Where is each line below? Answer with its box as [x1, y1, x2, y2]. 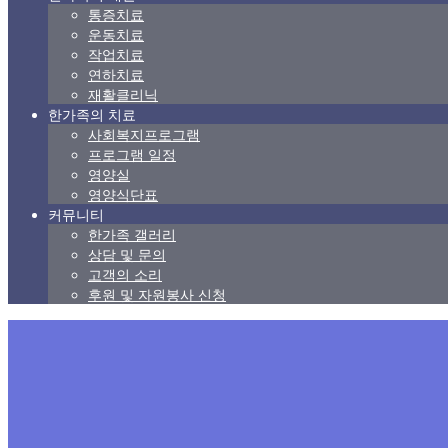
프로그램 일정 [88, 145, 176, 164]
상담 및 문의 [88, 245, 166, 264]
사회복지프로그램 [88, 125, 200, 144]
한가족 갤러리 [88, 225, 176, 244]
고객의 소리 [88, 265, 162, 284]
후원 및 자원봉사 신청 [88, 285, 226, 304]
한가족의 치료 [48, 105, 136, 124]
